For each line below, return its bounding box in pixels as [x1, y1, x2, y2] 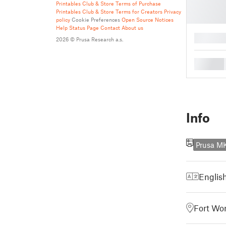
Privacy [164, 8, 181, 15]
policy [56, 16, 70, 23]
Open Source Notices [122, 16, 174, 23]
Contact [100, 24, 120, 31]
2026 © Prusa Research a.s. [56, 36, 123, 42]
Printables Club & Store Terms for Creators [56, 8, 162, 15]
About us [122, 24, 143, 31]
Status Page [69, 24, 99, 31]
